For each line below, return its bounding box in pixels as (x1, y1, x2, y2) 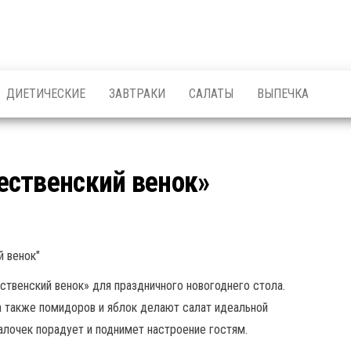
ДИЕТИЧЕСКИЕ (6, 86, 85, 101)
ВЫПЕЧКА (257, 86, 309, 101)
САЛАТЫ (189, 86, 233, 101)
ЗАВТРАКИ (109, 86, 165, 101)
